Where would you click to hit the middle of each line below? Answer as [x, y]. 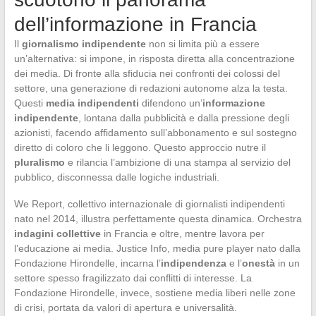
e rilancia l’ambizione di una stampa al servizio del [177, 162]
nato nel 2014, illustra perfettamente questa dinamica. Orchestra [158, 218]
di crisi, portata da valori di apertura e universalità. [125, 307]
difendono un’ [170, 103]
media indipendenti [92, 103]
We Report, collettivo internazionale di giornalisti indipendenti [149, 203]
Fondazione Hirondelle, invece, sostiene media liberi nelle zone [154, 292]
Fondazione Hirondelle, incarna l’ [87, 263]
